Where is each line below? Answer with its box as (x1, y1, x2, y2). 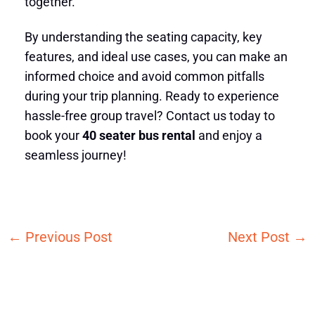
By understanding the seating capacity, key (24, 29, 262, 44)
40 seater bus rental (82, 127, 195, 143)
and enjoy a (195, 127, 262, 143)
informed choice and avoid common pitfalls (24, 68, 264, 84)
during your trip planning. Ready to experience (24, 88, 279, 103)
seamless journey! (24, 147, 127, 162)
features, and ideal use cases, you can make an (24, 49, 288, 64)
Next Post (228, 229, 294, 246)
